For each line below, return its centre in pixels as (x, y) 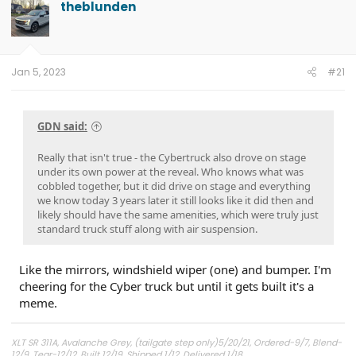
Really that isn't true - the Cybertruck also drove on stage (172, 157)
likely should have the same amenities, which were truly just (178, 215)
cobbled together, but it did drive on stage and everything (174, 186)
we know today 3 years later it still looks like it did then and (176, 200)
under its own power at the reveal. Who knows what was (170, 172)
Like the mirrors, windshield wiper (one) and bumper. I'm (175, 269)
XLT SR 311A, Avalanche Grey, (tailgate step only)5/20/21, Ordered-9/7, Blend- (176, 342)
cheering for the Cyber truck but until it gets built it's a (166, 286)
